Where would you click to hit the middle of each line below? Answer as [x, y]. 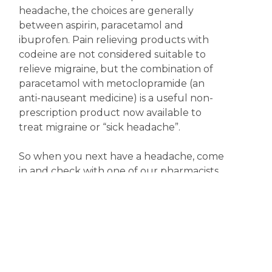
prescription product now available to [110, 113]
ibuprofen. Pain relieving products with [114, 40]
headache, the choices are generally [106, 11]
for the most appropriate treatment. [106, 185]
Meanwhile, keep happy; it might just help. [121, 200]
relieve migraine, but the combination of [116, 69]
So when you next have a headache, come [121, 156]
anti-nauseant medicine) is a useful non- [116, 98]
